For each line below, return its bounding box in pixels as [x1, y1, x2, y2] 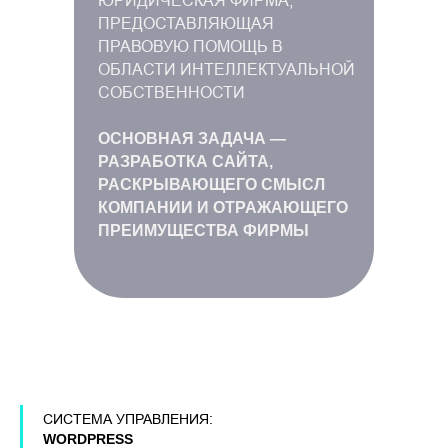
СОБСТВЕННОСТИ [98, 83, 245, 101]
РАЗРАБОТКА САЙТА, [98, 153, 273, 170]
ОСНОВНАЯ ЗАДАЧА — [98, 130, 286, 147]
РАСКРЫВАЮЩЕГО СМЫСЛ [98, 176, 325, 193]
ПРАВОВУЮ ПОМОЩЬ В [98, 37, 283, 55]
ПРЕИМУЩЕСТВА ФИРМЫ [98, 222, 309, 239]
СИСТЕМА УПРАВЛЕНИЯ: [43, 411, 213, 427]
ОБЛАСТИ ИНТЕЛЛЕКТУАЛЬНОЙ [98, 60, 355, 78]
